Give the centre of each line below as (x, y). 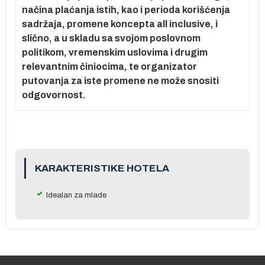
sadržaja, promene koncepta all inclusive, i (120, 24)
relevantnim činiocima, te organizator (109, 66)
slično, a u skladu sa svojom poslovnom (111, 38)
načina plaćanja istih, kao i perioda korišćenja (126, 9)
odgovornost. (54, 95)
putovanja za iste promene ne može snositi (120, 80)
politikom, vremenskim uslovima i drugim (115, 52)
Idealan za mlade (76, 195)
